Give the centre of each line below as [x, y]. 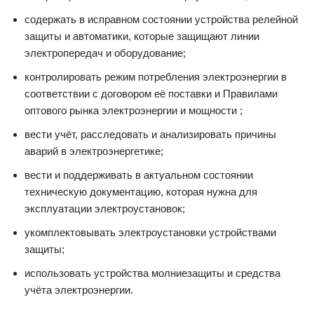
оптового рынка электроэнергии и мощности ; [134, 110]
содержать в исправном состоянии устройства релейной [161, 19]
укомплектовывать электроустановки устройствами [150, 232]
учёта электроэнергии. [79, 290]
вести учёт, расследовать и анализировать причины [150, 134]
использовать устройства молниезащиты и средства [152, 273]
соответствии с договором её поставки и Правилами [151, 94]
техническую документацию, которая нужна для [141, 192]
